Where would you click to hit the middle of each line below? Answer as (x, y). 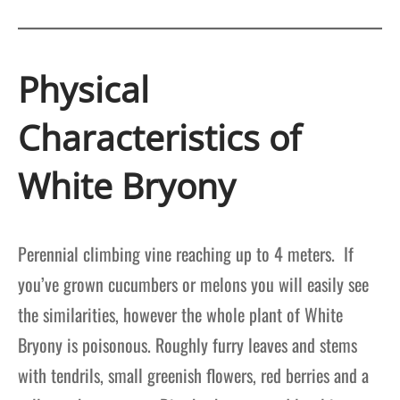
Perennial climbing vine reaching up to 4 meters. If (186, 253)
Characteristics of (159, 137)
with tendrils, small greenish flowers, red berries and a (193, 375)
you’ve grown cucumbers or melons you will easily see (193, 283)
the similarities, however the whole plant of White (180, 314)
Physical (83, 88)
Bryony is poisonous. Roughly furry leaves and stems (187, 344)
